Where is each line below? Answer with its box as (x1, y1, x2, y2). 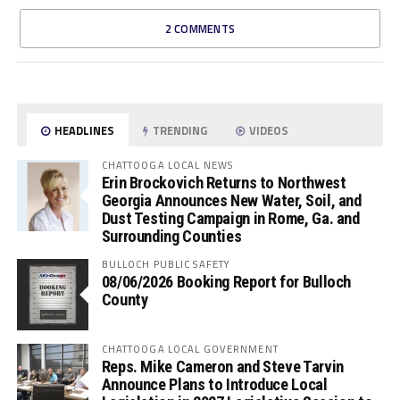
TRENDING (150, 121, 208, 139)
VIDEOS (246, 121, 289, 139)
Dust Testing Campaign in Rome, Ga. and (101, 208, 360, 228)
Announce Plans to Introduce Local (101, 374, 328, 394)
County (101, 289, 148, 309)
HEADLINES (52, 121, 115, 139)
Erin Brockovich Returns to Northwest (101, 172, 346, 192)
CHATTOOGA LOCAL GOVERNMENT (101, 340, 279, 356)
